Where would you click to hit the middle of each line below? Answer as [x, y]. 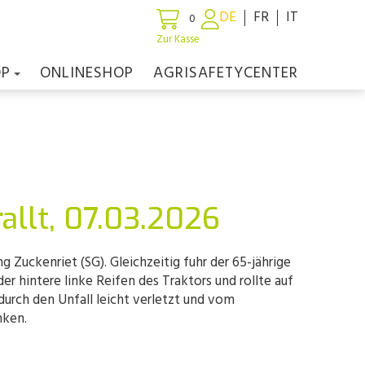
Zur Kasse [178, 40]
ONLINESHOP [87, 73]
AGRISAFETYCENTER [226, 73]
